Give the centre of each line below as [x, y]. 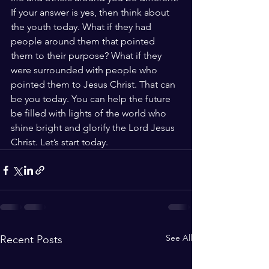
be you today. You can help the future [92, 99]
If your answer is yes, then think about [91, 12]
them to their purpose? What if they [87, 56]
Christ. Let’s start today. [61, 142]
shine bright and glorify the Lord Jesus [94, 128]
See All [179, 238]
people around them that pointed [84, 41]
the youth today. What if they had [82, 27]
